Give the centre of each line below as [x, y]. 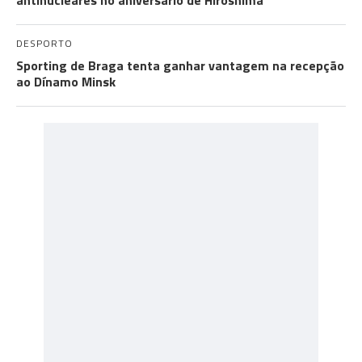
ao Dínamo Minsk [66, 82]
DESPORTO [44, 43]
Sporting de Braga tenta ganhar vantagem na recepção [180, 65]
